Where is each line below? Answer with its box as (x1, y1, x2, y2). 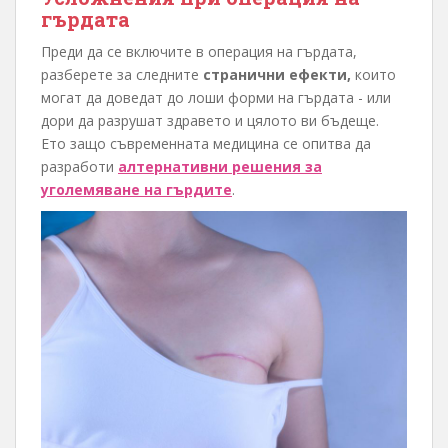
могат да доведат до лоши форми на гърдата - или (41, 88, 391, 108)
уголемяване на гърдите (41, 180, 232, 200)
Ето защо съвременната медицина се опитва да (41, 134, 371, 154)
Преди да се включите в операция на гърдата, (41, 42, 357, 62)
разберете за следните (41, 65, 203, 85)
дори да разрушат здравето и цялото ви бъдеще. (41, 111, 379, 131)
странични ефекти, (203, 65, 351, 85)
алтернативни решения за (118, 157, 322, 177)
